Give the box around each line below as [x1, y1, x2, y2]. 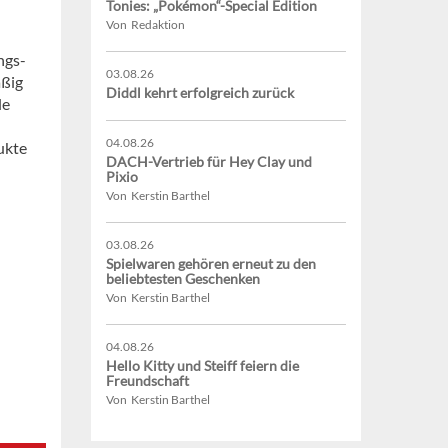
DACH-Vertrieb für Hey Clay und [106, 153, 312, 171]
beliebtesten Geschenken [106, 270, 260, 288]
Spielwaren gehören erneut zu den [106, 255, 316, 273]
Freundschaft [106, 372, 189, 390]
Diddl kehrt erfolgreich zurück [106, 84, 294, 102]
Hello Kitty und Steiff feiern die [106, 357, 299, 375]
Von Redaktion [106, 17, 185, 33]
